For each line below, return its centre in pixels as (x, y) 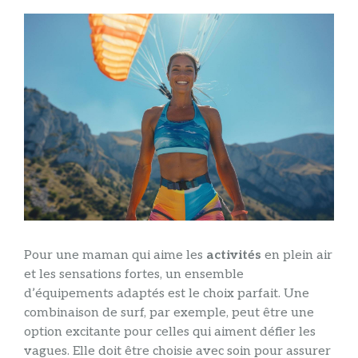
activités (234, 255)
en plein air (297, 255)
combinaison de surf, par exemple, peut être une (169, 312)
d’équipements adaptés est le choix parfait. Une (167, 293)
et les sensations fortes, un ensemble (134, 274)
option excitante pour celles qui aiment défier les (170, 332)
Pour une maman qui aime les (115, 255)
